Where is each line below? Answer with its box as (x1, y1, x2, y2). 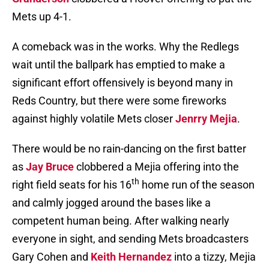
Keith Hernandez (91, 250, 172, 264)
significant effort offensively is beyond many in (12, 76, 233, 89)
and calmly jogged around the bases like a (12, 196, 211, 210)
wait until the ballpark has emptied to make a (12, 58, 225, 71)
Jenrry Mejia (175, 112, 237, 125)
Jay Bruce (26, 160, 74, 174)
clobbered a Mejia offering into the (74, 160, 239, 174)
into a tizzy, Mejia (172, 250, 256, 264)
